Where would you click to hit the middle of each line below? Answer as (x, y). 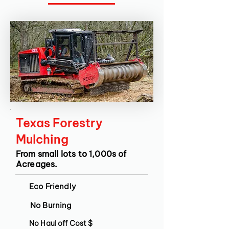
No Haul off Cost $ (61, 223)
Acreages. (37, 164)
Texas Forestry (59, 123)
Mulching (42, 139)
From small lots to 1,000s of (71, 154)
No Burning (51, 205)
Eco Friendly (53, 186)
